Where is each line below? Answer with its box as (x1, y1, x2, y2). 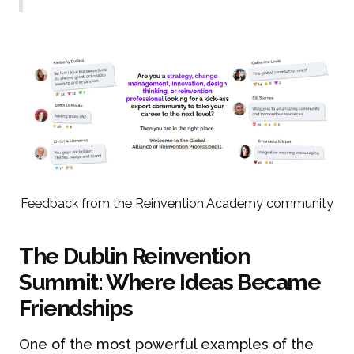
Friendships (19, 294, 133, 322)
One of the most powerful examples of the (19, 335, 314, 352)
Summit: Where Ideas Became (19, 268, 321, 296)
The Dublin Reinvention (19, 242, 250, 269)
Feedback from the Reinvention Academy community (21, 196, 333, 212)
